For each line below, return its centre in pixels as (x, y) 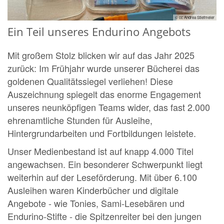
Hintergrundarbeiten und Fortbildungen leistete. (102, 133)
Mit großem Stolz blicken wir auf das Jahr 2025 (101, 55)
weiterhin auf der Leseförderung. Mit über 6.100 (102, 177)
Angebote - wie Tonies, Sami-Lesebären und (96, 203)
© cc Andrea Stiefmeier (195, 17)
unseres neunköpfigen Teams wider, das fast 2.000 (109, 107)
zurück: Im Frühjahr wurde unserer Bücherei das (103, 68)
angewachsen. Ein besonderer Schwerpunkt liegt (105, 164)
